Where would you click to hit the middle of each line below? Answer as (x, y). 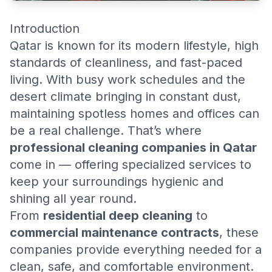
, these (239, 233)
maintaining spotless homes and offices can (134, 114)
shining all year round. (73, 199)
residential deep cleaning (118, 216)
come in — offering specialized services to (131, 165)
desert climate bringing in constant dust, (125, 97)
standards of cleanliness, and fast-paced (126, 63)
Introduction (45, 29)
